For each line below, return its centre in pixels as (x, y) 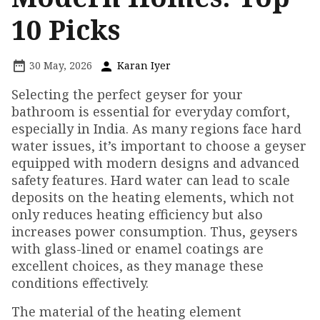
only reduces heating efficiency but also (137, 215)
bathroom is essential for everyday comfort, (151, 112)
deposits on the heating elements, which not (153, 197)
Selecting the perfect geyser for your (127, 95)
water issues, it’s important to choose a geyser (159, 146)
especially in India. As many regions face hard (156, 129)
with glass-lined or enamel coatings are (137, 249)
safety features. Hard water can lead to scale (151, 180)
